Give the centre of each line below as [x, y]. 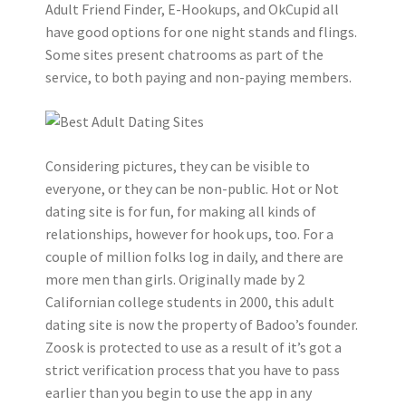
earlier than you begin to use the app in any [179, 392]
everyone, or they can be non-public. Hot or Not [192, 188]
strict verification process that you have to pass [193, 369]
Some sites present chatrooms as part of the [184, 54]
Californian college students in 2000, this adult [190, 301]
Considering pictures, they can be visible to [178, 165]
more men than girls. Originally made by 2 [175, 279]
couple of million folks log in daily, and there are [194, 256]
